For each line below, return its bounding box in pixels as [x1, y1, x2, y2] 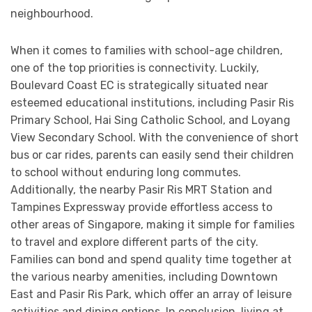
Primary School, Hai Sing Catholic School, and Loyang [10, 114, 290, 127]
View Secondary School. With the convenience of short [10, 131, 299, 145]
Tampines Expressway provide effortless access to [10, 201, 272, 214]
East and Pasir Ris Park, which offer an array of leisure [10, 288, 292, 302]
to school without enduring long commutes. [10, 166, 241, 180]
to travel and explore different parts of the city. [10, 235, 258, 249]
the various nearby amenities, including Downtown [10, 270, 278, 284]
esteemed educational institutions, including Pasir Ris [10, 96, 294, 110]
